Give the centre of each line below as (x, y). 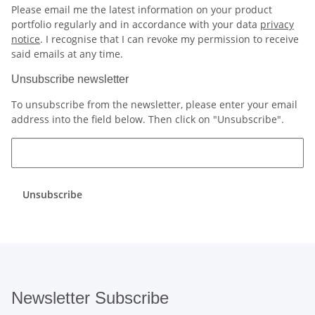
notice (26, 39)
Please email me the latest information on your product (142, 9)
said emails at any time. (67, 54)
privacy (277, 24)
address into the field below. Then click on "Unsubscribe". (148, 119)
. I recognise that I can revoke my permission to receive (169, 39)
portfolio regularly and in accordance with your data (136, 24)
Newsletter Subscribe (90, 298)
